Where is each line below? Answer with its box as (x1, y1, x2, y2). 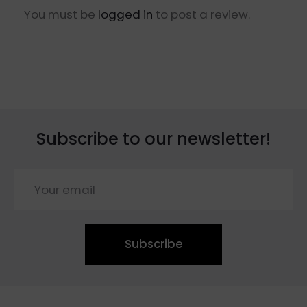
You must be (24, 5, 98, 23)
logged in (98, 5, 153, 23)
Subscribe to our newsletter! (36, 127, 271, 150)
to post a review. (153, 5, 250, 23)
